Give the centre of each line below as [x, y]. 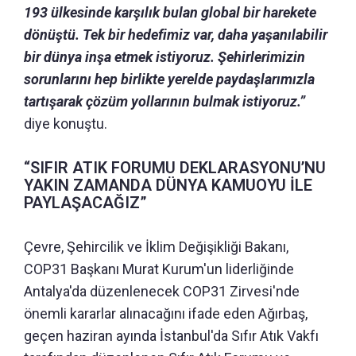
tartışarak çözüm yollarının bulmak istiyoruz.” [164, 102]
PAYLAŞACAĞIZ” [85, 203]
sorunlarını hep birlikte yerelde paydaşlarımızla [169, 79]
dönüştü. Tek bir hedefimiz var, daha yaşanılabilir [176, 35]
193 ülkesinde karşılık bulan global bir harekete [170, 13]
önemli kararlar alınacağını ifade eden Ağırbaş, [166, 314]
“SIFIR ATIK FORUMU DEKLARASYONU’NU [175, 168]
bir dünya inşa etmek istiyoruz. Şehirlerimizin [164, 57]
